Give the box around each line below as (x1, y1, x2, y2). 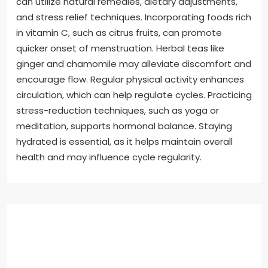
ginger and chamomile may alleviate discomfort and (16, 57, 251, 71)
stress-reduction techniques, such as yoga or (16, 104, 219, 117)
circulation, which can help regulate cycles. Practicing (16, 89, 252, 102)
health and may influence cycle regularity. (16, 151, 202, 164)
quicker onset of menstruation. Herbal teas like (16, 42, 224, 55)
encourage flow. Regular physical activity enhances (16, 73, 244, 86)
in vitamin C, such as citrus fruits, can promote (16, 26, 222, 39)
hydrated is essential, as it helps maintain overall (16, 135, 233, 148)
